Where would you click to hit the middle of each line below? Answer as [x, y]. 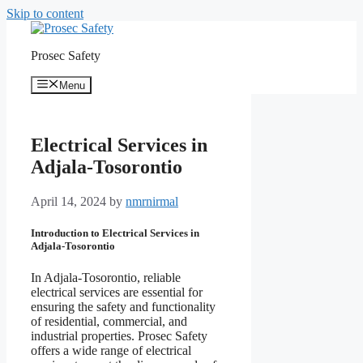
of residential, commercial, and [109, 322]
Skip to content [45, 13]
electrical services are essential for [117, 293]
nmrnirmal [152, 202]
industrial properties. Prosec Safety [119, 336]
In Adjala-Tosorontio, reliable [106, 278]
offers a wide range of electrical [111, 351]
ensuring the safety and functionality [123, 307]
